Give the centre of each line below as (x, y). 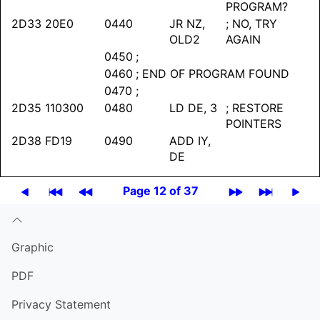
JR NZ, (187, 24)
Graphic (32, 247)
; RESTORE (255, 108)
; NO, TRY (251, 24)
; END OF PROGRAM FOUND (212, 74)
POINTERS (254, 124)
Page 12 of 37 (161, 191)
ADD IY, (190, 141)
